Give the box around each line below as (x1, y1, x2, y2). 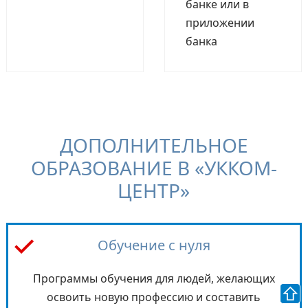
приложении (185, 14, 254, 30)
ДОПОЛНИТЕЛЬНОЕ (59, 131, 248, 158)
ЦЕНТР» (118, 177, 190, 203)
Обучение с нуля (97, 235, 210, 254)
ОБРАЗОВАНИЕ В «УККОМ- (30, 154, 277, 181)
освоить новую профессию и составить (47, 289, 261, 305)
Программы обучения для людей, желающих (32, 270, 275, 286)
